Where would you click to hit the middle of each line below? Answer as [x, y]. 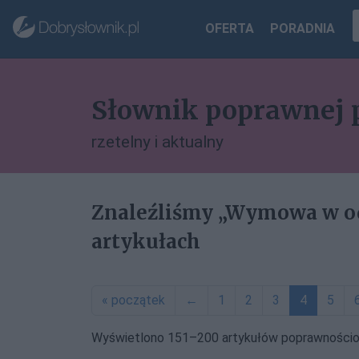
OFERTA [230, 28]
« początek [133, 300]
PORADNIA [303, 28]
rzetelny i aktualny [157, 142]
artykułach [146, 242]
